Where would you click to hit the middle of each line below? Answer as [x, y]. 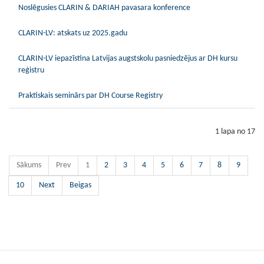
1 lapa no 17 [235, 132]
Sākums [29, 166]
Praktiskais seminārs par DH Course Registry [90, 96]
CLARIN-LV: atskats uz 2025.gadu [73, 34]
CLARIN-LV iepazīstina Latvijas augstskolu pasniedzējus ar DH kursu [128, 59]
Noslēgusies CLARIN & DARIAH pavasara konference [104, 8]
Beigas [80, 186]
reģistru [31, 71]
